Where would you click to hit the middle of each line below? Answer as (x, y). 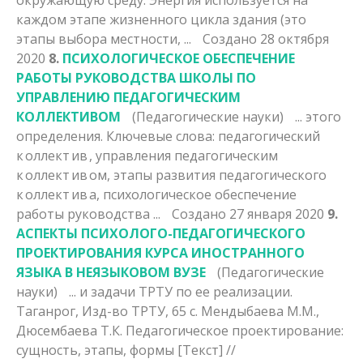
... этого (318, 116)
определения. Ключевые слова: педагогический (168, 136)
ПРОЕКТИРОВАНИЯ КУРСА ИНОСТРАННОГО (160, 252)
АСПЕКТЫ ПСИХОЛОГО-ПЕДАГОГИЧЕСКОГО (161, 233)
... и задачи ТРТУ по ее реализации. (181, 291)
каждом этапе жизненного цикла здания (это (161, 19)
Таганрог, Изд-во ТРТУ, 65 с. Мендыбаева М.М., (168, 311)
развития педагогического (239, 175)
